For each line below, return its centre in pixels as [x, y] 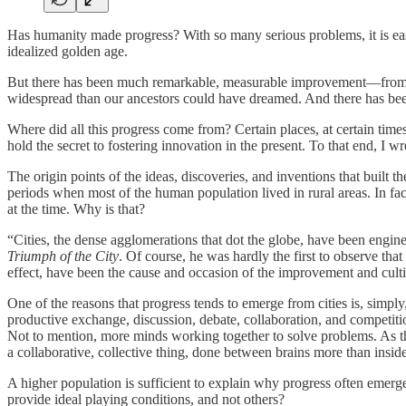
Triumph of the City [63, 256]
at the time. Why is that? [76, 208]
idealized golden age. [68, 51]
